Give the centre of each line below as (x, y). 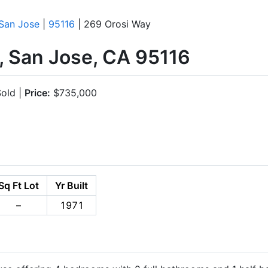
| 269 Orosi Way (113, 24)
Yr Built (71, 185)
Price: (37, 92)
